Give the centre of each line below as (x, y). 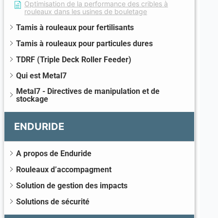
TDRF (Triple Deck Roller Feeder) (73, 59)
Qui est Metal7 (41, 75)
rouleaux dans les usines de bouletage (86, 11)
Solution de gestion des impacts (72, 185)
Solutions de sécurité (53, 201)
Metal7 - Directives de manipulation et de (88, 91)
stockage (32, 99)
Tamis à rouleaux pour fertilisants (75, 27)
